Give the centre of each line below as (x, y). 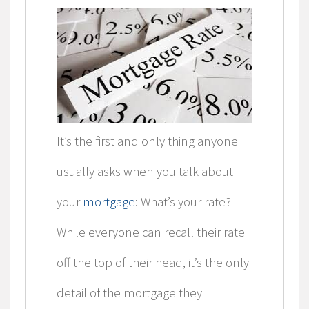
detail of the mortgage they (129, 292)
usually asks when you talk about (144, 171)
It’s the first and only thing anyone (147, 141)
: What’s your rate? (183, 201)
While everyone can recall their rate (150, 232)
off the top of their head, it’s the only (152, 262)
